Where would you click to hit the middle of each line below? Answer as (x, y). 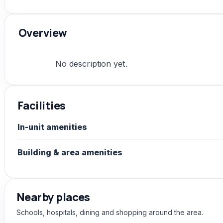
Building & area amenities (70, 153)
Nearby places (53, 197)
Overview (43, 33)
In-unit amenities (52, 127)
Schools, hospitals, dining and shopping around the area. (110, 213)
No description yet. (91, 64)
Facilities (42, 105)
